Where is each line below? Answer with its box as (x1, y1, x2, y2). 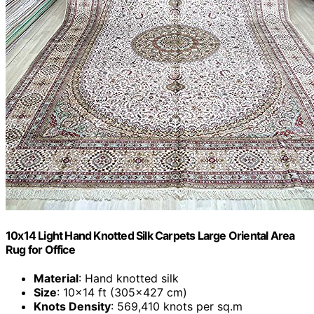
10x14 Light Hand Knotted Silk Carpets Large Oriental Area (6, 228, 295, 243)
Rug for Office (6, 242, 75, 257)
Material (34, 271, 78, 285)
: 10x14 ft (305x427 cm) (57, 285, 187, 299)
